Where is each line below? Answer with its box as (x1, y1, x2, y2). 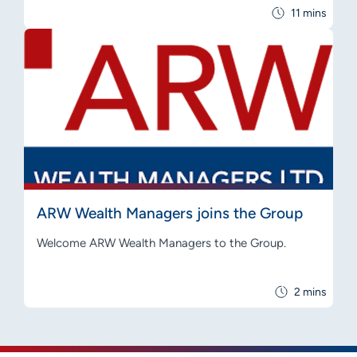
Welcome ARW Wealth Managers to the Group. (37, 235, 286, 250)
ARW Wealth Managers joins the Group (37, 203, 303, 222)
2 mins (294, 284, 327, 299)
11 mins (291, 6, 327, 20)
